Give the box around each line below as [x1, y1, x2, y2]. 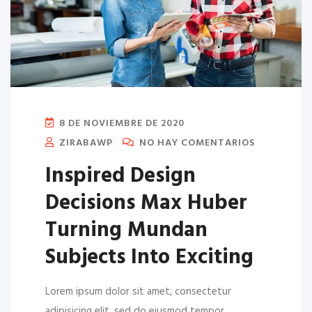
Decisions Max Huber [45, 187, 247, 221]
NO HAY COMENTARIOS [136, 135, 255, 152]
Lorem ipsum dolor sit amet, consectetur [45, 283, 231, 301]
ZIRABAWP [56, 135, 113, 152]
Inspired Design [45, 159, 196, 194]
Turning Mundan [45, 214, 208, 248]
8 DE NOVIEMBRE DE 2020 [56, 116, 185, 132]
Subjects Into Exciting [45, 241, 253, 275]
